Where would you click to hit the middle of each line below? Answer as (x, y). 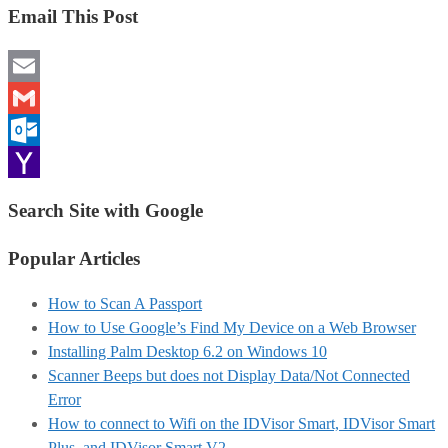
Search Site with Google (105, 211)
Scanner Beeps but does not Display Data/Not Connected (229, 375)
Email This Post (73, 17)
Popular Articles (74, 259)
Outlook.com (49, 161)
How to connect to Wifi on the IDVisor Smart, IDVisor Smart (241, 423)
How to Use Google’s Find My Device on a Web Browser (232, 327)
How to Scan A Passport (125, 303)
